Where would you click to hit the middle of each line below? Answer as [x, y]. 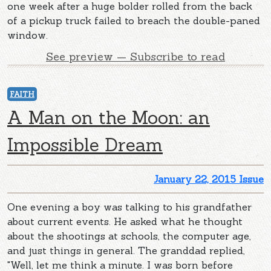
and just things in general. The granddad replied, [126, 250]
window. [28, 35]
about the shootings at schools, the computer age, [129, 236]
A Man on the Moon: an [109, 117]
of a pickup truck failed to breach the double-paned [134, 20]
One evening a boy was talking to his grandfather [129, 207]
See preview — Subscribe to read [135, 56]
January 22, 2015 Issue [209, 179]
